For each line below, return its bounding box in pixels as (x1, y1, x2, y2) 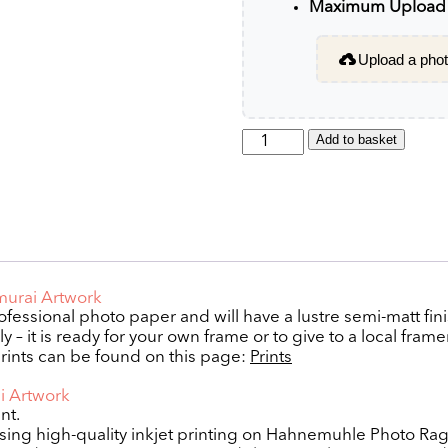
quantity (241, 149, 303, 167)
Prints (250, 348, 292, 366)
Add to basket (315, 132, 397, 148)
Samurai (241, 129, 304, 147)
